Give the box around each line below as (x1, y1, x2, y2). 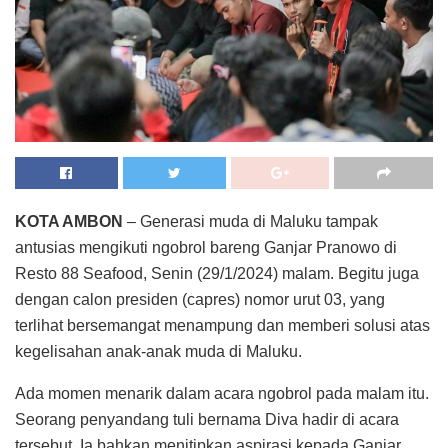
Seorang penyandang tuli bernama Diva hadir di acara (15, 410, 399, 428)
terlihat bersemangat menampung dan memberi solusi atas (15, 316, 430, 334)
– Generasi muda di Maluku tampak (123, 212, 378, 230)
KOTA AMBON (15, 212, 123, 230)
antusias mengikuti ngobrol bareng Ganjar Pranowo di (15, 238, 397, 256)
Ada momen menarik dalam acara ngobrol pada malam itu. (15, 384, 429, 402)
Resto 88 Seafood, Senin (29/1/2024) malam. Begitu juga (15, 264, 419, 282)
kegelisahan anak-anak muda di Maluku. (15, 342, 302, 360)
